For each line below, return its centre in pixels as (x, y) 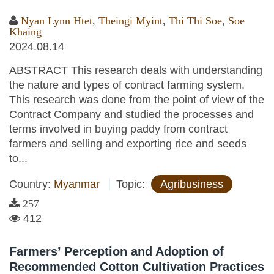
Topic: (132, 184)
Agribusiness (192, 184)
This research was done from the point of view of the (137, 100)
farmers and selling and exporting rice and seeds (128, 144)
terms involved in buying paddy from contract (118, 129)
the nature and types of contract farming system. (127, 85)
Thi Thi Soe (195, 21)
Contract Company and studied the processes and (131, 114)
